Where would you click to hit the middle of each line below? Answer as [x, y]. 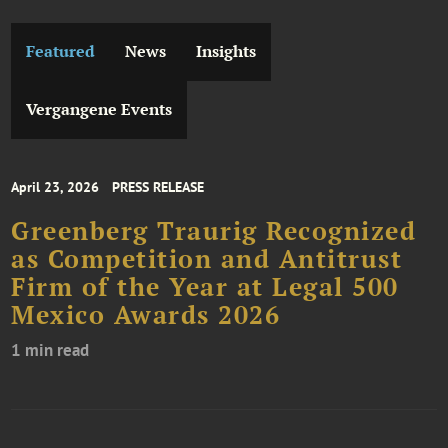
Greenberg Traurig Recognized [214, 230]
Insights [226, 52]
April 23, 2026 [55, 186]
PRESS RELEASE [158, 186]
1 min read [50, 349]
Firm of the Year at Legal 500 [205, 286]
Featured [61, 52]
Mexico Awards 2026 [146, 314]
